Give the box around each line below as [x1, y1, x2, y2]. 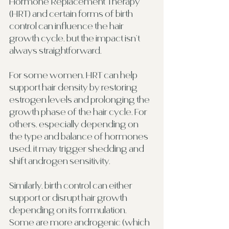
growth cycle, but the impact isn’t [9, 33, 142, 43]
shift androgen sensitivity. [9, 156, 110, 166]
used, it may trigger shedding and [9, 144, 146, 153]
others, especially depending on [9, 119, 140, 129]
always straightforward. [9, 45, 102, 55]
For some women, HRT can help [9, 70, 139, 80]
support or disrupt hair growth [9, 193, 129, 202]
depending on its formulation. [9, 205, 128, 215]
